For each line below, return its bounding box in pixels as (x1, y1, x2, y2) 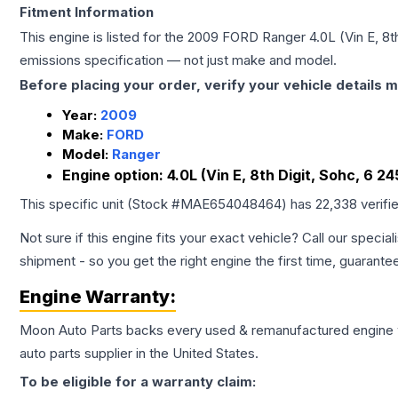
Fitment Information (20, 4, 154, 20)
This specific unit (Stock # (20, 195, 180, 212)
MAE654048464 (180, 195, 282, 212)
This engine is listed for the (20, 28, 187, 45)
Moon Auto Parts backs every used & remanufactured (20, 322, 353, 338)
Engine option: (62, 166, 167, 184)
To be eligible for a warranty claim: (20, 373, 256, 390)
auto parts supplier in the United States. (20, 345, 259, 362)
